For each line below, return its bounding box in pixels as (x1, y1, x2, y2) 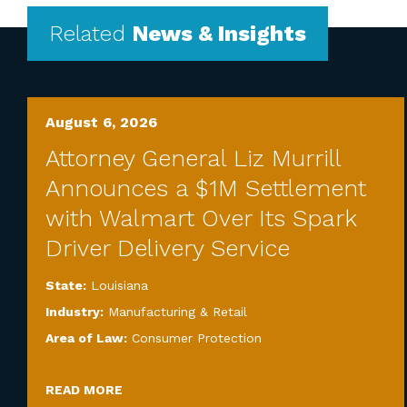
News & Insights (133, 21, 306, 46)
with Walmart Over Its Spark (45, 204, 357, 232)
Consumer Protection (132, 331, 262, 345)
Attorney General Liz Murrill (45, 144, 341, 172)
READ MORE (45, 382, 123, 397)
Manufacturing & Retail (108, 304, 247, 319)
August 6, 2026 (45, 114, 157, 131)
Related (49, 21, 133, 46)
